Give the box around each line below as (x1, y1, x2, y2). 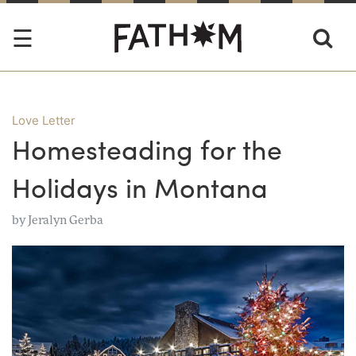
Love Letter (12, 113, 75, 128)
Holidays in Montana (12, 168, 268, 206)
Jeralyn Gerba (28, 214, 103, 226)
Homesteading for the (12, 130, 282, 168)
